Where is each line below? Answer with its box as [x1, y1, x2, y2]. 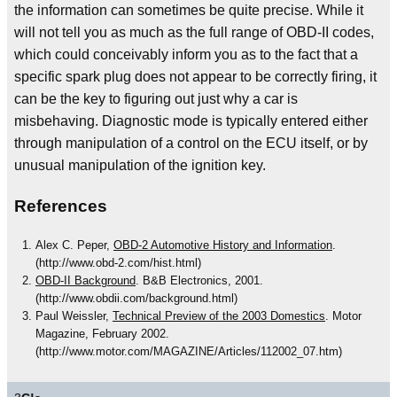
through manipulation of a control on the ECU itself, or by [14, 136, 368, 151]
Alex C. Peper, [35, 238, 113, 253]
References [14, 197, 107, 216]
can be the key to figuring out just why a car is [14, 91, 298, 106]
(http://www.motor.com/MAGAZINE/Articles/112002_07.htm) [35, 345, 342, 359]
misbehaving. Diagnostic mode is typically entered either [14, 113, 368, 128]
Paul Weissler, [35, 309, 113, 323]
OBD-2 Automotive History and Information [113, 238, 332, 253]
